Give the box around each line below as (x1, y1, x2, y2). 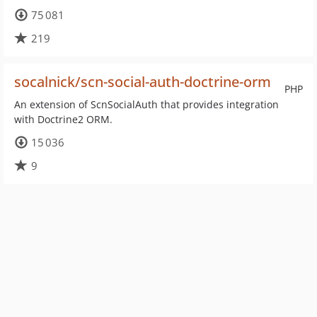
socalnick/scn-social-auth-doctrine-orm (14, 72, 271, 91)
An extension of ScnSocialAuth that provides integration (14, 98, 279, 111)
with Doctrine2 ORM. (14, 113, 113, 126)
